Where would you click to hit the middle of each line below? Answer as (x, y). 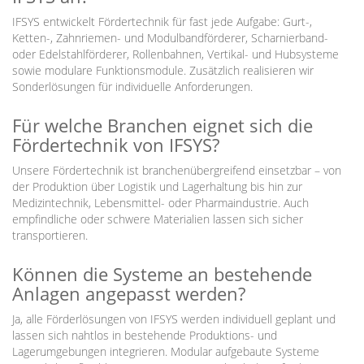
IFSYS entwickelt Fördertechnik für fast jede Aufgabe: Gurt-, (162, 22)
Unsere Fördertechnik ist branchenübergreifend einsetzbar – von (177, 170)
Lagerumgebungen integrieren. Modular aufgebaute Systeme (166, 351)
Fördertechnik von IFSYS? (116, 145)
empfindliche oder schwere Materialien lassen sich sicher (158, 219)
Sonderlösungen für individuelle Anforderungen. (132, 87)
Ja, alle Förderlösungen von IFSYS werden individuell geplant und (174, 319)
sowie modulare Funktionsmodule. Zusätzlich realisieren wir (163, 70)
